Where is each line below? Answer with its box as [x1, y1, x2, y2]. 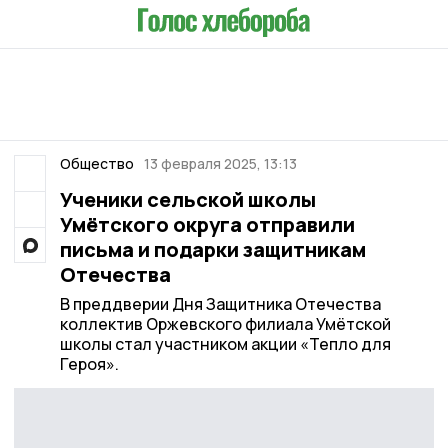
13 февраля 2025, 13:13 [144, 154, 297, 173]
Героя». [59, 353, 119, 375]
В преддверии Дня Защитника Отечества [59, 293, 381, 315]
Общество [59, 154, 134, 173]
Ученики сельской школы [59, 186, 316, 213]
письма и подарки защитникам [59, 236, 366, 263]
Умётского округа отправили [59, 211, 355, 238]
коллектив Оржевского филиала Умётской [59, 313, 391, 335]
